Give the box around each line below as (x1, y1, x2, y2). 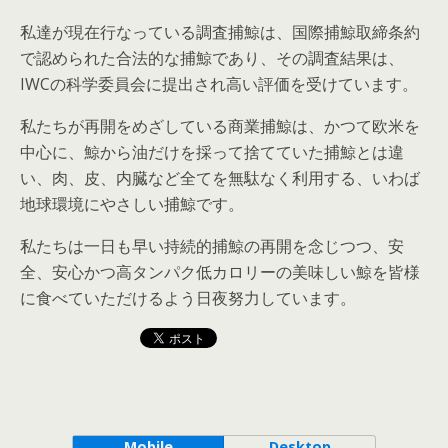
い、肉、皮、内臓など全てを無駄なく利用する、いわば (20, 166, 420, 189)
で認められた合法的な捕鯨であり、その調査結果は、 (20, 46, 404, 69)
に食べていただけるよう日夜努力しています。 (20, 286, 356, 309)
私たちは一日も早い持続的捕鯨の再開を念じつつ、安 (20, 234, 404, 257)
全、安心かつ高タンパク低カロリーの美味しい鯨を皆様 (20, 260, 420, 283)
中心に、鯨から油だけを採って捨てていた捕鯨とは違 (20, 140, 404, 163)
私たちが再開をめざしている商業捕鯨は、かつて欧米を (20, 114, 420, 137)
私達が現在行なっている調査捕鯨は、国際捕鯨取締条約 (20, 20, 420, 43)
